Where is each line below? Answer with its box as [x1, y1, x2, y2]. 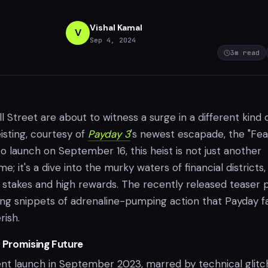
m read [234, 48, 260, 57]
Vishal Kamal [90, 22, 142, 33]
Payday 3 [88, 127, 130, 141]
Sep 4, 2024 [90, 35, 136, 44]
